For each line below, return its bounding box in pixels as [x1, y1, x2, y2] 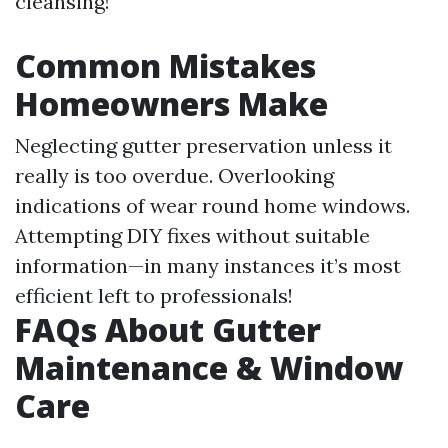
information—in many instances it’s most [15, 253, 401, 279]
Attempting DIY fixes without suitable [15, 223, 370, 249]
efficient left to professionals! [15, 283, 293, 309]
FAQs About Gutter [15, 308, 321, 352]
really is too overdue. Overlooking [15, 163, 334, 189]
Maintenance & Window [15, 346, 403, 390]
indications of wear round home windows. [15, 193, 410, 219]
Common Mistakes [15, 44, 316, 88]
